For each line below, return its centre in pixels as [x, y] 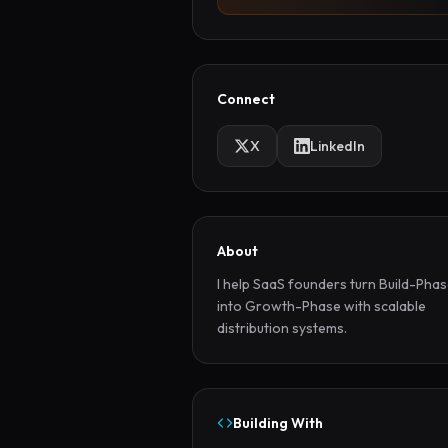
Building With [278, 423]
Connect [246, 99]
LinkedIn [337, 146]
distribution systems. [282, 328]
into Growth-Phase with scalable [321, 306]
